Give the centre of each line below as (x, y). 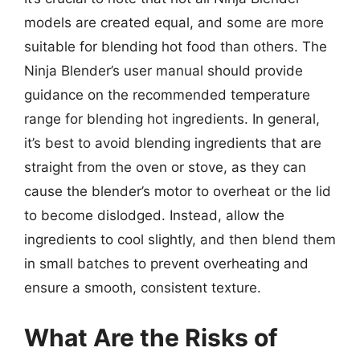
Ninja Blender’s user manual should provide (164, 71)
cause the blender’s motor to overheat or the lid (178, 191)
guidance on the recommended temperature (167, 95)
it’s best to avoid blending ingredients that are (173, 143)
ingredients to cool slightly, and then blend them (180, 239)
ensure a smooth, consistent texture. (143, 288)
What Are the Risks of (151, 337)
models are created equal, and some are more (174, 22)
